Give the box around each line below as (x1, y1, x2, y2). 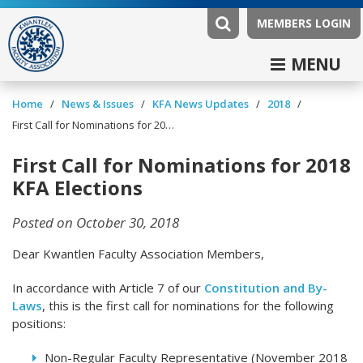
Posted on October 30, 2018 (12, 213, 179, 233)
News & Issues (62, 96, 134, 112)
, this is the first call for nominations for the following (42, 297, 334, 314)
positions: (12, 315, 66, 332)
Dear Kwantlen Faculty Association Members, (12, 246, 264, 263)
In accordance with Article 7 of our (12, 280, 204, 297)
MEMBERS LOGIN (257, 15, 351, 31)
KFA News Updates (152, 96, 249, 112)
